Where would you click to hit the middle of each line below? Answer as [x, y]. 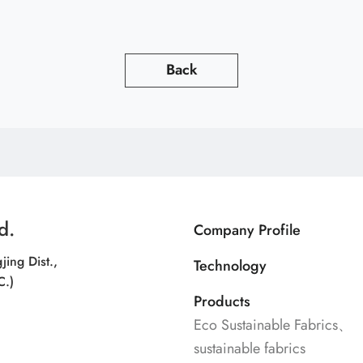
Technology [230, 266]
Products [222, 302]
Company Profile [247, 231]
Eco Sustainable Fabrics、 [273, 325]
